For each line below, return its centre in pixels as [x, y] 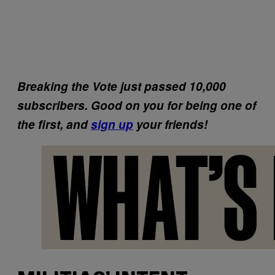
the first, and [54, 124]
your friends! [170, 124]
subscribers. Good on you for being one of [137, 105]
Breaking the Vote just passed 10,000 [122, 86]
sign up [112, 124]
